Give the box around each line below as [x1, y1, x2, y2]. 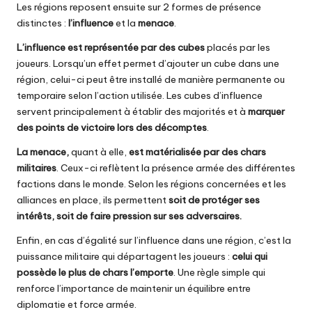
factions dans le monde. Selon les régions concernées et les [17, 177, 286, 190]
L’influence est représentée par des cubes [17, 40, 205, 54]
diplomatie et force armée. [17, 297, 136, 311]
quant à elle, [69, 145, 129, 158]
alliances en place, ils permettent [17, 193, 169, 206]
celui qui [232, 249, 267, 263]
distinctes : [17, 16, 68, 29]
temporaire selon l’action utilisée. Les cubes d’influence [17, 88, 263, 102]
